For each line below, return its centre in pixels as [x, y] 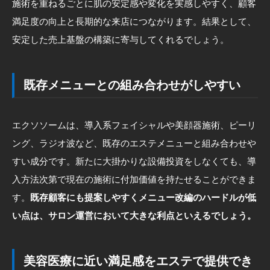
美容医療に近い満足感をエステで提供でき [138, 261]
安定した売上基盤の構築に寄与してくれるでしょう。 [121, 39]
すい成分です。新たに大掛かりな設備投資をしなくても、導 [134, 161]
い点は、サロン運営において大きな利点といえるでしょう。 [134, 215]
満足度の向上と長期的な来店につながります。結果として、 [134, 21]
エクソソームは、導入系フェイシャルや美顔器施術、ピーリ [134, 125]
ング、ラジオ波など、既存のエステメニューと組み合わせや [134, 143]
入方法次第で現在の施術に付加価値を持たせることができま [134, 179]
